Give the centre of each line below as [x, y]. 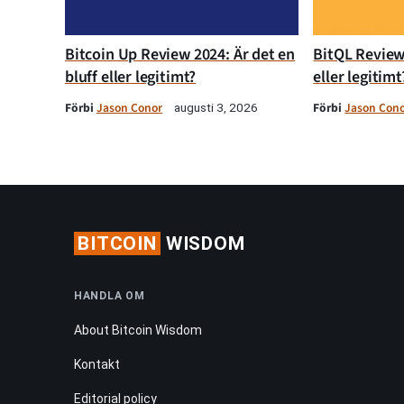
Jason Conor [129, 107]
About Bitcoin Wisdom [138, 330]
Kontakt [97, 364]
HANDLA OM [110, 295]
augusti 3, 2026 [216, 107]
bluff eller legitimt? [131, 77]
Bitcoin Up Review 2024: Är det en [180, 54]
